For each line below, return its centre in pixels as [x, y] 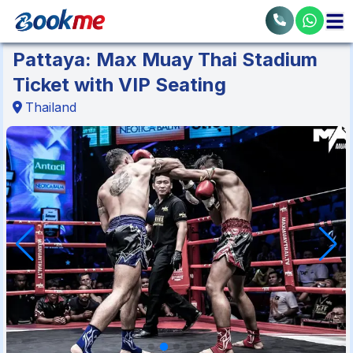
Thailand [51, 107]
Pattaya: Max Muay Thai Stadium [165, 59]
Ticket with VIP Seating [120, 85]
